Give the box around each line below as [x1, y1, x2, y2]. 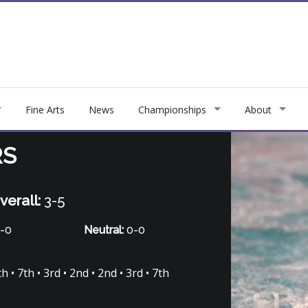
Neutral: [84, 223, 124, 236]
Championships [138, 102, 206, 116]
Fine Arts [25, 102, 65, 116]
